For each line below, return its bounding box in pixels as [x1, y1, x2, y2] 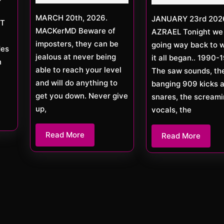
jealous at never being [35, 51, 116, 61]
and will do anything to [35, 77, 117, 87]
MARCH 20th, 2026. [35, 12, 42, 22]
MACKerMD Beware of [35, 25, 115, 35]
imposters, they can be [35, 38, 118, 48]
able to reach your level [35, 64, 121, 74]
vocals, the [151, 104, 191, 114]
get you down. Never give [35, 90, 128, 100]
